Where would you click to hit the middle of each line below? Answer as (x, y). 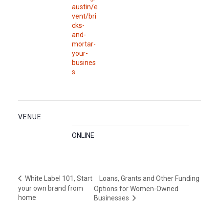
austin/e (85, 7)
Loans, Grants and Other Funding (149, 178)
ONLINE (83, 135)
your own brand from (50, 188)
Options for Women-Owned (136, 188)
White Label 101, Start (58, 179)
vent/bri (84, 16)
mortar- (84, 44)
